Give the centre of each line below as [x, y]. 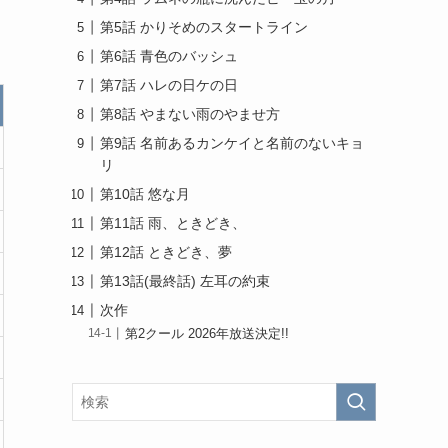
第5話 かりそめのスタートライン [204, 27]
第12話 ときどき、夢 [166, 252]
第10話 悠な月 [145, 194]
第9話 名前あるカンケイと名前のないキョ [232, 143]
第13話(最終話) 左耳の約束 [185, 281]
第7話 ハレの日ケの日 [169, 85]
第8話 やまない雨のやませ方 [190, 114]
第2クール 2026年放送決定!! [207, 334]
